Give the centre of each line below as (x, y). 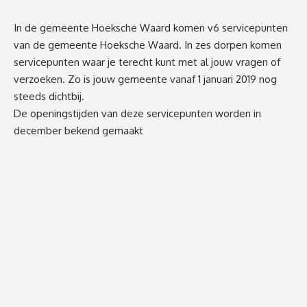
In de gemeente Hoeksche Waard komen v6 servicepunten (151, 28)
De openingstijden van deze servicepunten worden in (137, 114)
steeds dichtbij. (49, 97)
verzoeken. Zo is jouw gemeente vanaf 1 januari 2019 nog (145, 79)
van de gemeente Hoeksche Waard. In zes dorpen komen (148, 45)
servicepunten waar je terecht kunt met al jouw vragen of (147, 62)
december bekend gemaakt (78, 131)
